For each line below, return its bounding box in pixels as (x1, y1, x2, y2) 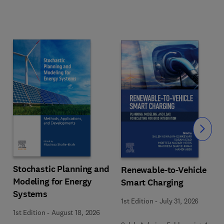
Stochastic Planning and (13, 162, 109, 175)
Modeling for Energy (13, 175, 92, 187)
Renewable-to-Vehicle (121, 164, 207, 176)
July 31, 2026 (159, 196, 199, 205)
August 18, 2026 (51, 207, 100, 217)
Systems (13, 187, 48, 200)
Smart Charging (121, 176, 184, 188)
